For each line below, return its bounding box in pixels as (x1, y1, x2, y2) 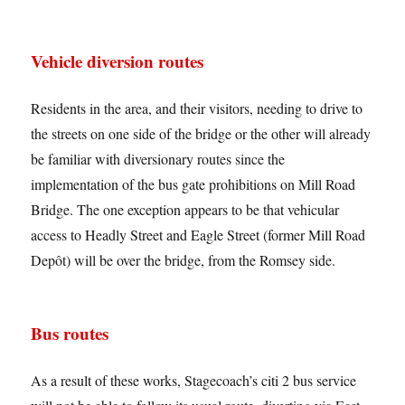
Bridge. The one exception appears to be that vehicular (31, 200, 340, 220)
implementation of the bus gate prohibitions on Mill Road (31, 174, 356, 194)
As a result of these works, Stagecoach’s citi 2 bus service (31, 371, 357, 391)
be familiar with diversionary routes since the (31, 149, 286, 169)
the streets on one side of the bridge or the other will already (31, 124, 372, 144)
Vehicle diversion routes (31, 49, 204, 74)
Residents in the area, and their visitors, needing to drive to (31, 99, 363, 118)
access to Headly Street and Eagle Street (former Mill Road (31, 225, 366, 245)
